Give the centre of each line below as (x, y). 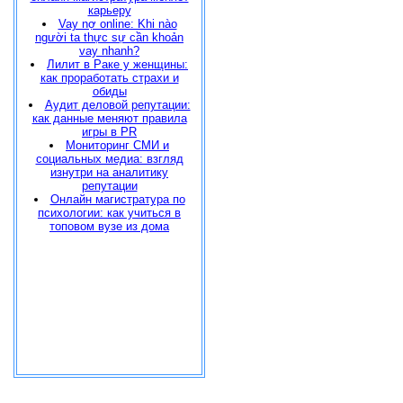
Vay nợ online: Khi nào (117, 24)
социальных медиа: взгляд (109, 159)
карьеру (109, 10)
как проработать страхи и (109, 78)
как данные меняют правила (109, 118)
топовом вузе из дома (109, 226)
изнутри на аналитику (109, 172)
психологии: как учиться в (109, 213)
